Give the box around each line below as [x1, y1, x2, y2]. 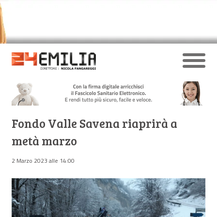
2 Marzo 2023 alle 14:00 [12, 155, 75, 165]
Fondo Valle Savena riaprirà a [12, 115, 177, 131]
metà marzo [12, 132, 77, 149]
